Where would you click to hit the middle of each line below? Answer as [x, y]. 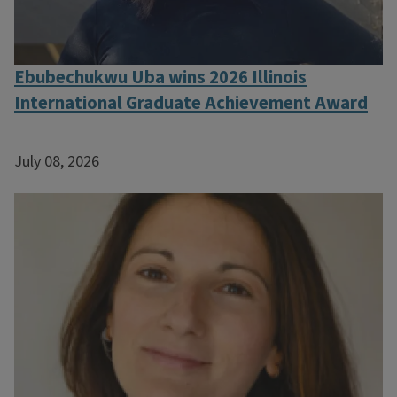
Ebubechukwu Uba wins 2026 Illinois [160, 77]
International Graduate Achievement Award [191, 103]
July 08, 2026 [57, 161]
